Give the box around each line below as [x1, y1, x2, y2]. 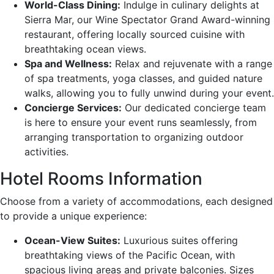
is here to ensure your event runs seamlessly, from [24, 116, 257, 128]
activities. [24, 145, 68, 158]
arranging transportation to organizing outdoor [24, 130, 243, 143]
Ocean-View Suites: [24, 234, 120, 246]
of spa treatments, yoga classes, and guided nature [24, 72, 262, 84]
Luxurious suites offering [120, 234, 238, 246]
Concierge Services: [24, 101, 122, 114]
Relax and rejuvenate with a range [112, 57, 272, 70]
